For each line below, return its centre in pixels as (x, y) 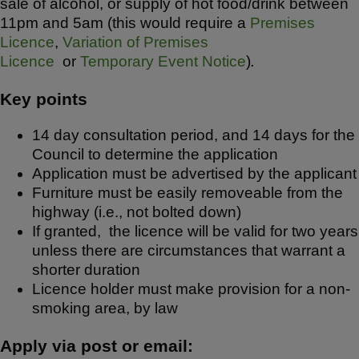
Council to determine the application (155, 155)
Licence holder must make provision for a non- (191, 289)
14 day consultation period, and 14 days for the (194, 135)
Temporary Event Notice (163, 61)
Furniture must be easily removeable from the (188, 193)
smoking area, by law (105, 309)
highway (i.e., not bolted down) (139, 212)
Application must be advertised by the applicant (194, 174)
